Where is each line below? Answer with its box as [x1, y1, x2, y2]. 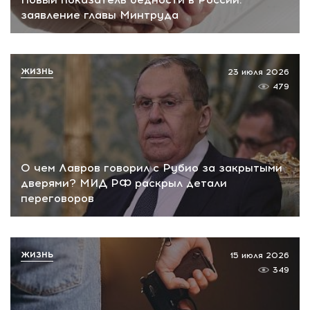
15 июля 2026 [230, 250, 289, 260]
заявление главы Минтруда [21, 8, 179, 22]
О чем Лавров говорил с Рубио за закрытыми [21, 161, 282, 174]
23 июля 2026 [228, 67, 289, 77]
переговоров [21, 191, 94, 205]
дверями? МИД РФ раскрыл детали [21, 176, 227, 190]
